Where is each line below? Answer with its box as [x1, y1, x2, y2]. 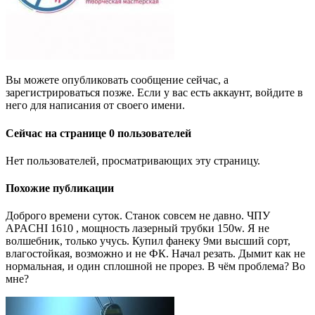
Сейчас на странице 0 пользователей [6, 127, 191, 139]
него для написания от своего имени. [6, 99, 185, 112]
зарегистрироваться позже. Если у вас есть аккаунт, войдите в [6, 86, 303, 99]
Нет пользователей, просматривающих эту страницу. [6, 154, 260, 167]
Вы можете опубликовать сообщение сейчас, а [6, 74, 229, 86]
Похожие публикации [6, 182, 114, 195]
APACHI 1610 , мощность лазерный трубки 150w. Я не [6, 222, 269, 235]
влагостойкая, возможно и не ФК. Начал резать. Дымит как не [6, 247, 305, 260]
